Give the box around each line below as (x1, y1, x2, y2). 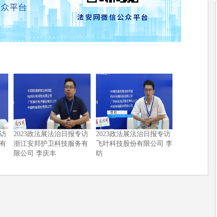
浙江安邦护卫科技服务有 (14, 139, 89, 147)
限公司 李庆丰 (14, 149, 57, 157)
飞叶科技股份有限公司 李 (95, 139, 172, 147)
